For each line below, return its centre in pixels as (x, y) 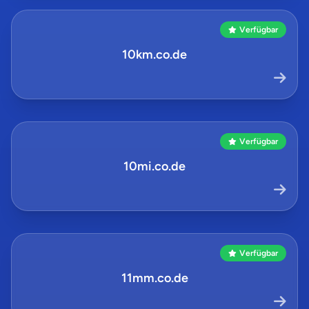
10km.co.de (154, 54)
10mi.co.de (154, 166)
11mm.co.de (154, 278)
